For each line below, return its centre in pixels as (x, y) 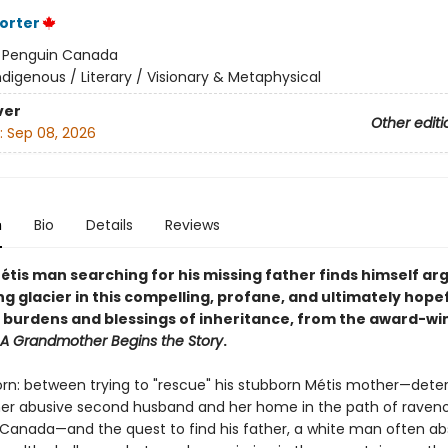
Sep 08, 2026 (51, 133)
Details (109, 225)
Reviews (192, 225)
